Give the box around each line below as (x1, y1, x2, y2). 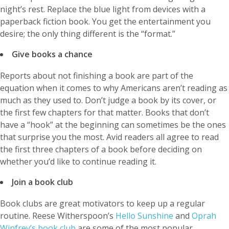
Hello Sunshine (116, 210, 173, 222)
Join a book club (12, 176, 73, 188)
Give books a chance (12, 49, 93, 60)
